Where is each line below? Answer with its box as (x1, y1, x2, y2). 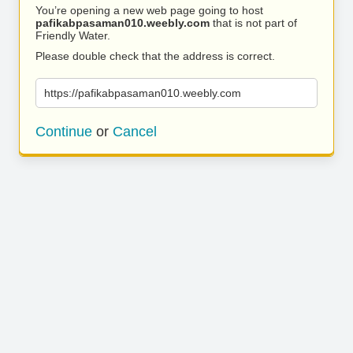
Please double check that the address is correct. (35, 50, 275, 62)
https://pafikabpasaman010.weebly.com (44, 87, 241, 99)
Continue (35, 124, 92, 139)
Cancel (113, 124, 157, 139)
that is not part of (210, 17, 297, 29)
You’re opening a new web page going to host (35, 4, 263, 17)
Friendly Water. (35, 29, 110, 42)
